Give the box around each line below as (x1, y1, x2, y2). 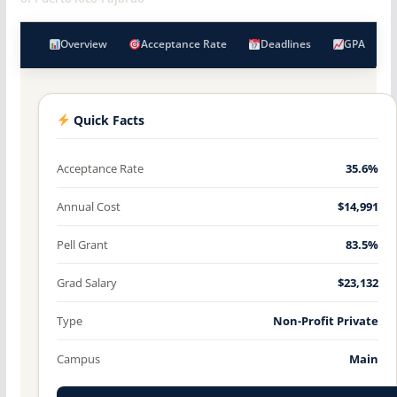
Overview (60, 35, 108, 51)
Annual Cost (56, 198, 121, 214)
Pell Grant (56, 236, 108, 253)
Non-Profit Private (273, 312, 378, 329)
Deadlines (260, 35, 311, 51)
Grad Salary (56, 274, 117, 291)
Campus (56, 350, 100, 367)
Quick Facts (70, 112, 145, 128)
